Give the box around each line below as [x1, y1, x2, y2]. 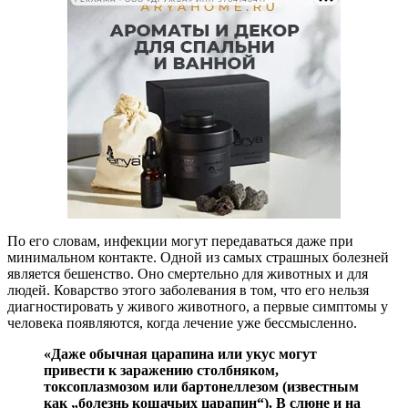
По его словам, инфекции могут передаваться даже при [7, 232, 353, 249]
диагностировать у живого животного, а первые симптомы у [7, 298, 388, 314]
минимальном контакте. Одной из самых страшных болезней [7, 249, 389, 265]
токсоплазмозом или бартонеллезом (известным [44, 378, 359, 394]
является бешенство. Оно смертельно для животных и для [7, 265, 368, 281]
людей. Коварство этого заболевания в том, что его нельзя [7, 281, 369, 298]
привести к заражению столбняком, [44, 362, 279, 378]
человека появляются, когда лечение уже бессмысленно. [7, 314, 357, 331]
